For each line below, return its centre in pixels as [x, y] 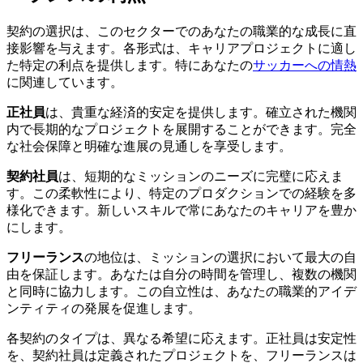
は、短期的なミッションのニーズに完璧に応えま [201, 176]
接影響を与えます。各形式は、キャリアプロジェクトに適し [181, 48]
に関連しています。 [65, 82]
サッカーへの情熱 [305, 65]
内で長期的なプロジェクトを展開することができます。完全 [181, 129]
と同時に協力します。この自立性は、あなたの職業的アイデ [181, 291]
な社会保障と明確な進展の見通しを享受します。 [149, 146]
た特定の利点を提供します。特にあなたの [130, 65]
